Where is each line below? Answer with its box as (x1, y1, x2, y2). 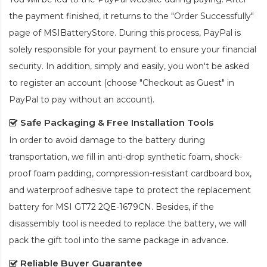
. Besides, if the (151, 201, 214, 212)
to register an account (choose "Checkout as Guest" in (9, 77, 234, 88)
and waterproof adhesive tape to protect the (9, 184, 197, 195)
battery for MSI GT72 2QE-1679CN (9, 201, 151, 212)
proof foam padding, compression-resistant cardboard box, (9, 167, 252, 179)
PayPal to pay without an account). (9, 94, 154, 105)
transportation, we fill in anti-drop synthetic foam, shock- (9, 151, 242, 162)
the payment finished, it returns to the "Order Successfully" (9, 10, 254, 21)
